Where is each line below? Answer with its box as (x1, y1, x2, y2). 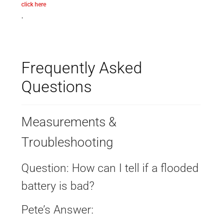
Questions (21, 77, 92, 96)
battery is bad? (21, 179, 94, 193)
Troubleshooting (21, 134, 113, 150)
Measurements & (21, 114, 116, 129)
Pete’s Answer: (21, 203, 94, 217)
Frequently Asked (21, 58, 142, 77)
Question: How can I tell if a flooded (21, 161, 199, 175)
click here (21, 1, 46, 8)
